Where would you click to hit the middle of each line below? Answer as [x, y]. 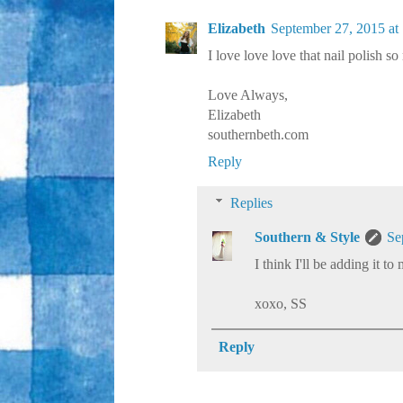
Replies [251, 203]
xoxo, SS [281, 304]
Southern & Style [307, 237]
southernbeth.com [258, 135]
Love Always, [248, 95]
